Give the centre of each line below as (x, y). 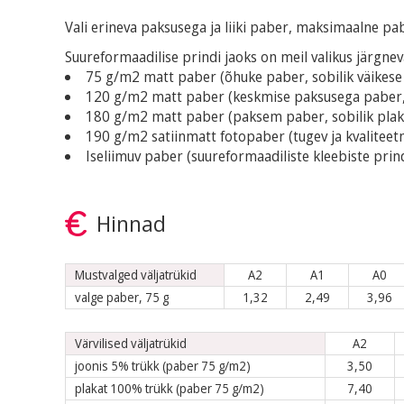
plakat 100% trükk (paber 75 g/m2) (170, 388)
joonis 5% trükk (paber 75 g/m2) (163, 366)
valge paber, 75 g (122, 297)
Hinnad (131, 223)
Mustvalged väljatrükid (136, 275)
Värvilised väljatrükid (131, 343)
